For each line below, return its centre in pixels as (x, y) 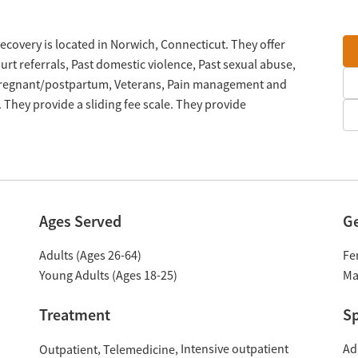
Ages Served (80, 221)
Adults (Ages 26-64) (90, 256)
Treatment (74, 315)
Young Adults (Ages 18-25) (108, 276)
